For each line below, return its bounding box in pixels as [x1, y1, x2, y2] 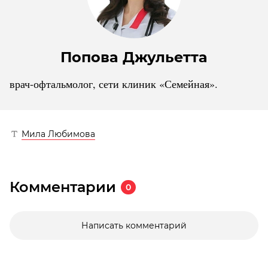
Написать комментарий [81, 220, 187, 232]
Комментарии [10, 178, 116, 196]
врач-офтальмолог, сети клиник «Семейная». [10, 76, 218, 91]
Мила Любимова [22, 128, 95, 139]
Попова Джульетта [60, 48, 208, 66]
